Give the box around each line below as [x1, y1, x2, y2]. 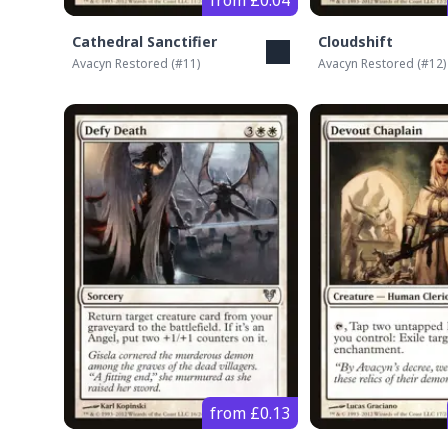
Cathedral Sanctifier [72, 32, 217, 52]
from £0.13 [209, 402, 290, 425]
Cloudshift [317, 32, 393, 52]
